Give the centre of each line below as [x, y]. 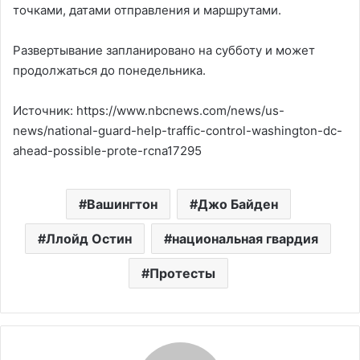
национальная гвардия [245, 238]
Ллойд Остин [89, 238]
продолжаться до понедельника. [109, 70]
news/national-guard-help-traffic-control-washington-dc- [178, 130]
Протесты [182, 273]
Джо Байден [237, 204]
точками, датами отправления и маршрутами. [147, 10]
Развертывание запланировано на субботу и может [164, 50]
